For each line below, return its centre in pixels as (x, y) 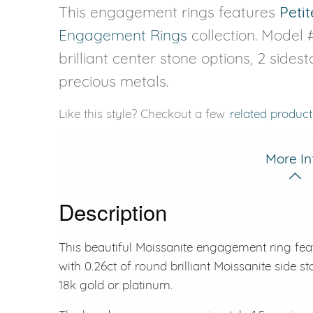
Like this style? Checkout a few (144, 113)
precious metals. (114, 81)
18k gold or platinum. (116, 284)
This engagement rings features (169, 12)
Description (113, 211)
